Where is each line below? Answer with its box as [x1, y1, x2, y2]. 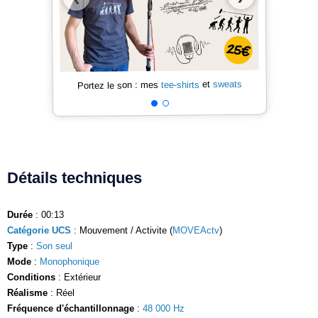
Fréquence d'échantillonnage [7, 302, 134, 314]
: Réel [48, 287, 75, 298]
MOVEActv [172, 224, 219, 236]
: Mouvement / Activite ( [71, 224, 172, 236]
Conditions [7, 271, 55, 283]
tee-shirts [160, 79, 199, 90]
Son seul [36, 240, 72, 251]
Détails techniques [7, 168, 142, 187]
